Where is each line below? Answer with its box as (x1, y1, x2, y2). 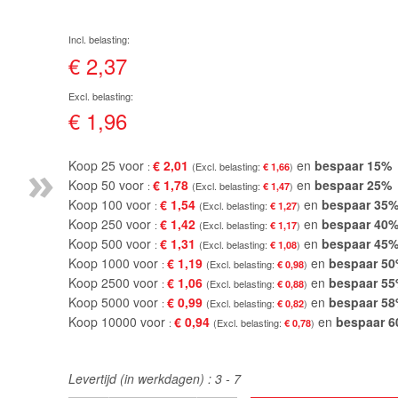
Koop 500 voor (68, 235, 155, 252)
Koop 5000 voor (68, 293, 162, 311)
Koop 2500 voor (68, 274, 162, 291)
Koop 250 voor (68, 215, 155, 233)
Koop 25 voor (68, 156, 147, 174)
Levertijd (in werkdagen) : (68, 370, 215, 387)
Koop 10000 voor (68, 313, 169, 330)
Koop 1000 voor (68, 254, 162, 272)
